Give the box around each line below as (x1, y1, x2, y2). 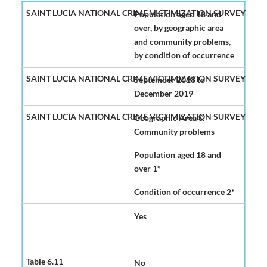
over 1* (134, 163, 161, 174)
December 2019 (134, 88, 193, 99)
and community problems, (134, 36, 231, 47)
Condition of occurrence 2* (134, 187, 235, 197)
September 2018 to (134, 74, 205, 85)
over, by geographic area (134, 23, 223, 33)
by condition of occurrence (134, 50, 234, 61)
